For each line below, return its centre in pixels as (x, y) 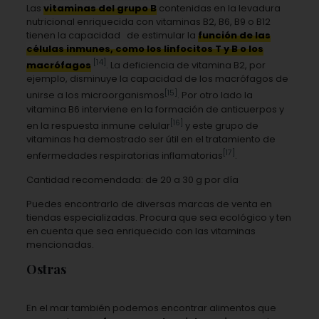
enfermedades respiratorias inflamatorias (124, 156)
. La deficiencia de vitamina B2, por (185, 66)
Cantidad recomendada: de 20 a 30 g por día (132, 180)
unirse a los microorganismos (95, 95)
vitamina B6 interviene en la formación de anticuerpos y (155, 109)
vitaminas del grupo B (100, 9)
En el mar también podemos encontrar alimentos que (151, 308)
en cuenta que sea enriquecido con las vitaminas (141, 231)
